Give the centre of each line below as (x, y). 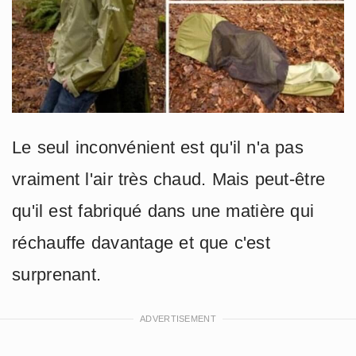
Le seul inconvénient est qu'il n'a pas (158, 148)
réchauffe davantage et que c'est (141, 243)
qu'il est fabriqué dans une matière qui (163, 211)
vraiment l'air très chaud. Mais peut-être (169, 180)
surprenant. (57, 275)
